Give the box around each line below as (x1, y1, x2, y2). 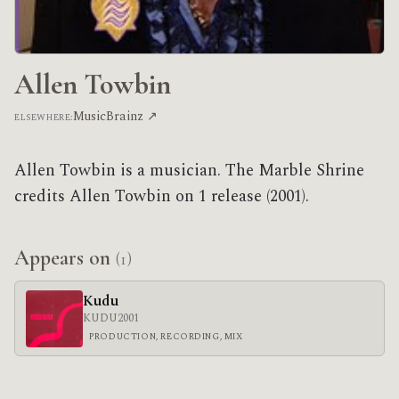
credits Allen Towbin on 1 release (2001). (14, 184, 309, 209)
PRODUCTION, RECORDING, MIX (89, 329, 243, 344)
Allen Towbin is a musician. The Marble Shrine (14, 159, 364, 183)
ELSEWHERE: (14, 110, 73, 125)
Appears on (14, 245, 116, 271)
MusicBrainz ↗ (72, 107, 158, 126)
